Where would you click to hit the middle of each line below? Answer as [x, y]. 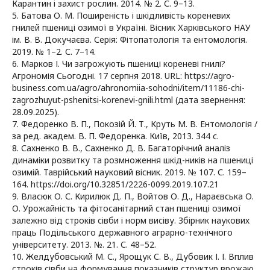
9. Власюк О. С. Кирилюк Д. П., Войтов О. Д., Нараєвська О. [133, 196]
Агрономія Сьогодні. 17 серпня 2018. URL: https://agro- [123, 76]
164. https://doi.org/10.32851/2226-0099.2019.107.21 [115, 184]
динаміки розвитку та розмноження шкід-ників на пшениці [133, 160]
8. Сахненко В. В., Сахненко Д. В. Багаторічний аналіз [121, 148]
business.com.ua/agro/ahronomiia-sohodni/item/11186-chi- [128, 88]
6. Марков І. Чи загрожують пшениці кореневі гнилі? [119, 64]
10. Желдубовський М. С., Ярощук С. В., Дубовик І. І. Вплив [133, 257]
